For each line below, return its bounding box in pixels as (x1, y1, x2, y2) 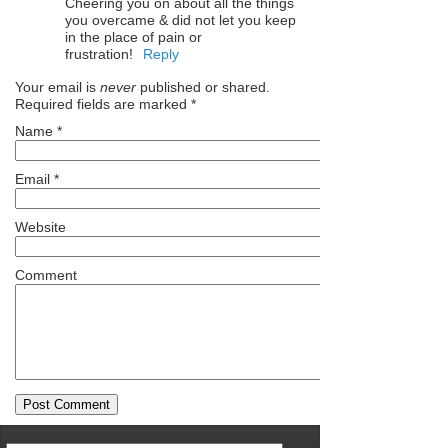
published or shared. (136, 78, 270, 95)
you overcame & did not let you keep (65, 11, 296, 28)
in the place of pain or (65, 28, 202, 45)
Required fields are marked (15, 95, 191, 112)
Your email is (15, 78, 100, 95)
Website (15, 218, 66, 235)
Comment (15, 266, 77, 283)
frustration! (65, 45, 133, 62)
